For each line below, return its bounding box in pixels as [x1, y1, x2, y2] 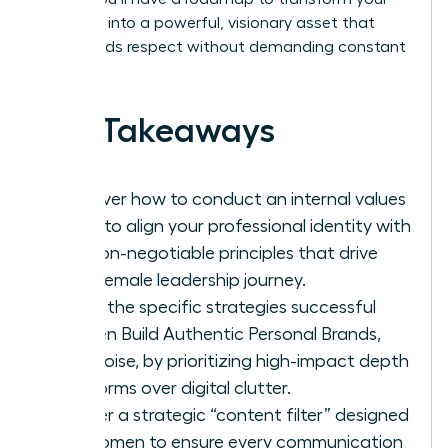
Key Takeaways [37, 113, 275, 148]
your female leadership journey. [57, 270, 306, 289]
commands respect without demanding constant [37, 38, 406, 55]
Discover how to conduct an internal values [57, 189, 406, 208]
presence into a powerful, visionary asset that [37, 14, 375, 31]
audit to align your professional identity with [57, 216, 411, 235]
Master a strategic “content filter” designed [57, 405, 409, 424]
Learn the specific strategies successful [57, 297, 376, 316]
